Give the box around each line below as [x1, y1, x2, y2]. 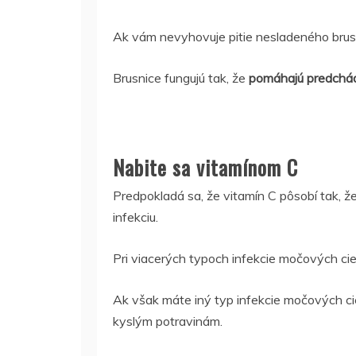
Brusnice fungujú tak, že [113, 70, 246, 86]
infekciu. [113, 209, 158, 225]
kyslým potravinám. [113, 313, 222, 329]
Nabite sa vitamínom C [113, 152, 298, 183]
